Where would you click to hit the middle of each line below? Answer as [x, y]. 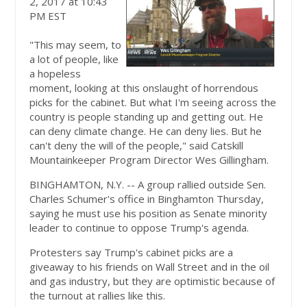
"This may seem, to [76, 45]
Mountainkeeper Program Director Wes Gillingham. [149, 160]
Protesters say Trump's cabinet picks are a [132, 253]
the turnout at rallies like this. [98, 296]
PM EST [48, 16]
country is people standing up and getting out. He [147, 117]
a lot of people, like [74, 59]
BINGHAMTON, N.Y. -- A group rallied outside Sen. [148, 185]
